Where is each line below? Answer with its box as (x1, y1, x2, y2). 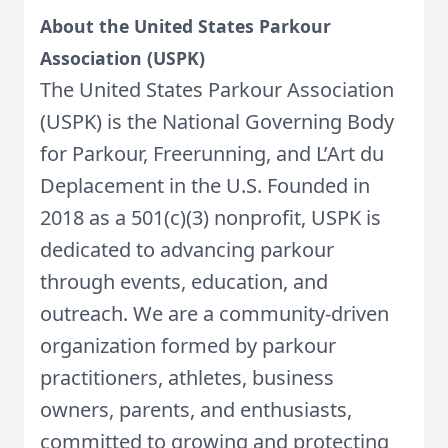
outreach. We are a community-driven (40, 300, 389, 327)
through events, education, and (40, 268, 328, 295)
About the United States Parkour (40, 14, 331, 38)
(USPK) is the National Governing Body (40, 108, 394, 135)
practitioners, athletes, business (40, 364, 334, 391)
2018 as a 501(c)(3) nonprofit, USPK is (40, 204, 381, 231)
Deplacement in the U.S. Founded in (40, 172, 370, 199)
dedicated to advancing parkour (40, 236, 334, 263)
